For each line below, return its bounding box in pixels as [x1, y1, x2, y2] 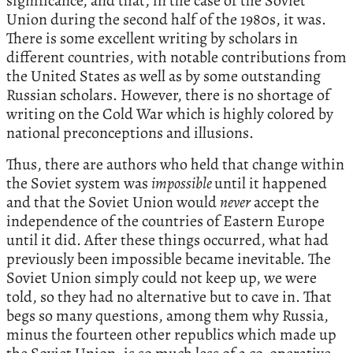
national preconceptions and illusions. [6, 122, 254, 144]
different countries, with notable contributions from [6, 46, 347, 69]
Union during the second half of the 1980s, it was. [6, 9, 326, 31]
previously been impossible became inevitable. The [6, 248, 331, 270]
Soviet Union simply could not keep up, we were [6, 267, 317, 289]
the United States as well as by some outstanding [6, 65, 321, 87]
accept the [251, 191, 319, 214]
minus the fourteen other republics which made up [6, 324, 336, 346]
